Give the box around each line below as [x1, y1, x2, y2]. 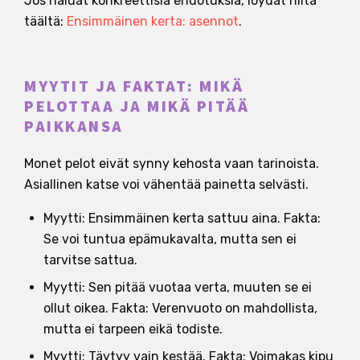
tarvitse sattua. [43, 252, 137, 268]
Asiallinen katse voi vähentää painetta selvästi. [24, 176, 309, 192]
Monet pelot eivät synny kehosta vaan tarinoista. [24, 155, 319, 171]
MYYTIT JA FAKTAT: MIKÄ [24, 75, 243, 98]
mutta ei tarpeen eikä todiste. [43, 321, 223, 337]
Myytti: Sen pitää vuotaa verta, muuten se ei [43, 279, 312, 295]
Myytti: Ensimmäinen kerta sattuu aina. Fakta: [43, 210, 321, 226]
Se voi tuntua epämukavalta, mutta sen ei [43, 231, 297, 247]
